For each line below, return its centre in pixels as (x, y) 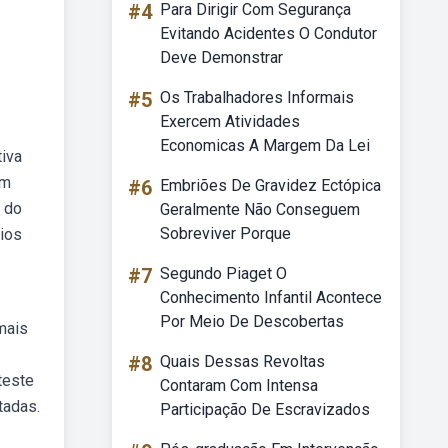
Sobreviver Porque (225, 233)
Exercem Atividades (230, 121)
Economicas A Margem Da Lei (265, 145)
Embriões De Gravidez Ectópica (270, 185)
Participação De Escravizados (265, 409)
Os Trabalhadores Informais (257, 97)
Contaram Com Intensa (239, 385)
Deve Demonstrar (221, 57)
